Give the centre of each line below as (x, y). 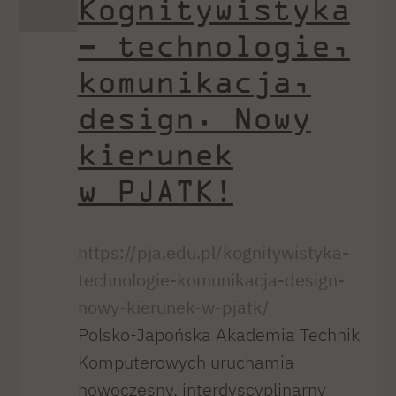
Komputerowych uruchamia (186, 362)
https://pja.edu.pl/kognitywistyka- (213, 253)
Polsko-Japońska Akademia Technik (218, 335)
